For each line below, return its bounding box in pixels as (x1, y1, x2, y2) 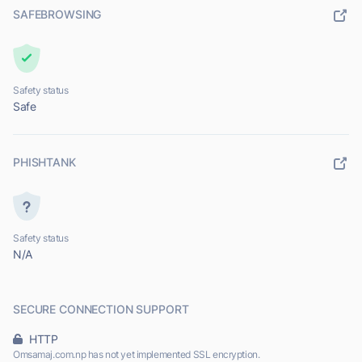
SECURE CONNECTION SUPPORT (13, 302, 189, 317)
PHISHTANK (13, 155, 76, 170)
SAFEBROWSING (13, 7, 102, 22)
